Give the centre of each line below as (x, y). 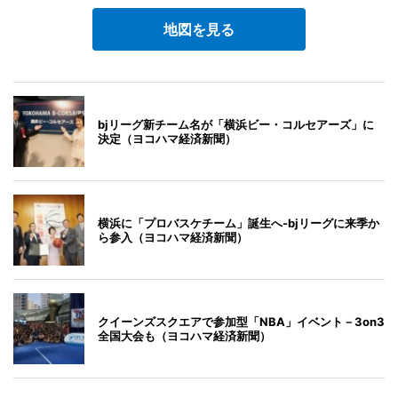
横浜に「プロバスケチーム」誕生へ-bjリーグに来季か (239, 223)
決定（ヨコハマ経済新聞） (167, 138)
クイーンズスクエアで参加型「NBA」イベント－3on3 (241, 321)
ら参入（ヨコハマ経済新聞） (173, 237)
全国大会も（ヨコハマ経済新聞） (184, 335)
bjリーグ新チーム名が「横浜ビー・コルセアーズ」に (236, 124)
